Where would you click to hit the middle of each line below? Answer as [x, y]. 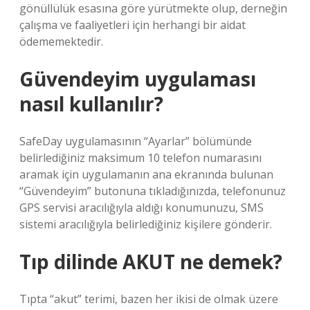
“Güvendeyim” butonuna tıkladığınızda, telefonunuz [153, 191]
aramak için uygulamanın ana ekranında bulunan [146, 174]
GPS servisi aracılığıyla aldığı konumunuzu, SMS [142, 208]
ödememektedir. [61, 42]
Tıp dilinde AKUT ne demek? [151, 262]
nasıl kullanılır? [91, 104]
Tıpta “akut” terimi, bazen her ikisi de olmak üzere [149, 299]
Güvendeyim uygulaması [138, 79]
